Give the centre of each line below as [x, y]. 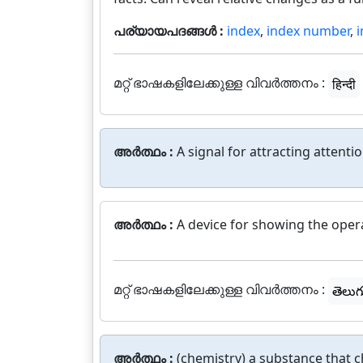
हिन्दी [344, 84]
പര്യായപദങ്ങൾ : [170, 31]
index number [308, 31]
